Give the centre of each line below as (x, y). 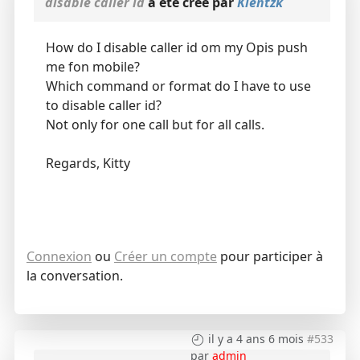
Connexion (59, 256)
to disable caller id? (103, 105)
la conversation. (74, 275)
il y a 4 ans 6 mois (256, 338)
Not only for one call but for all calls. (155, 124)
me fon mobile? (92, 66)
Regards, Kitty (88, 163)
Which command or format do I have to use (178, 86)
